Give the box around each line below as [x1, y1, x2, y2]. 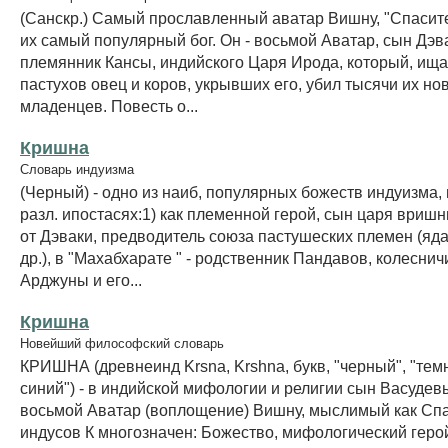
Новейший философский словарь [20, 335, 224, 351]
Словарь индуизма [20, 161, 134, 177]
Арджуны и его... [20, 270, 142, 289]
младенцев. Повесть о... [20, 96, 198, 115]
